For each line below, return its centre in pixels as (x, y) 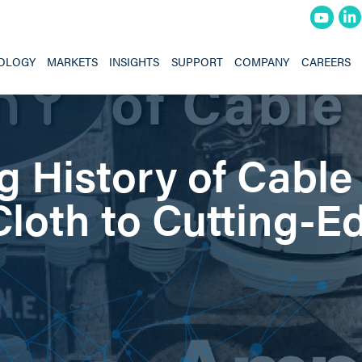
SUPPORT (197, 61)
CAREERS (326, 61)
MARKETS (73, 61)
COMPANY (262, 61)
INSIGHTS (135, 61)
